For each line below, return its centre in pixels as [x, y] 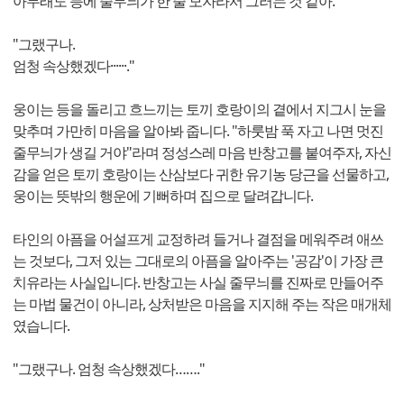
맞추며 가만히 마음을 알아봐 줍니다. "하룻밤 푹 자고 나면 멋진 [198, 131]
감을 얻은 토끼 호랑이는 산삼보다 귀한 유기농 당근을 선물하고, [201, 174]
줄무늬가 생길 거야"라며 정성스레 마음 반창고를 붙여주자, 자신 [202, 153]
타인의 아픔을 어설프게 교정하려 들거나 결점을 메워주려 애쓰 [198, 239]
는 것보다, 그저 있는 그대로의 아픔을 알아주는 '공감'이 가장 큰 [198, 261]
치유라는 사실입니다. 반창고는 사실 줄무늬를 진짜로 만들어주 [198, 283]
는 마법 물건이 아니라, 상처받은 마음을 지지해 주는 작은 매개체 [202, 304]
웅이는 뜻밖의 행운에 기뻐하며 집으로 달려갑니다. [163, 196]
